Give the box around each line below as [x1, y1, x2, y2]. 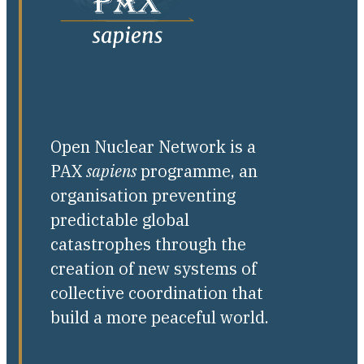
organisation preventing [50, 184, 236, 207]
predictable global [50, 209, 189, 232]
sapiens [85, 160, 136, 183]
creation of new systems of [50, 258, 257, 280]
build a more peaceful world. [50, 306, 269, 329]
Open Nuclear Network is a [50, 136, 256, 158]
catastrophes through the [50, 233, 246, 256]
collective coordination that [50, 282, 263, 305]
